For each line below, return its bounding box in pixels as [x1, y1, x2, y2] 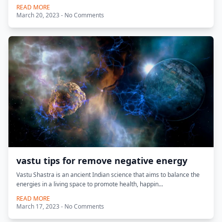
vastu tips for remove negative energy [16, 155, 187, 166]
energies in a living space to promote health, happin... [16, 180, 163, 188]
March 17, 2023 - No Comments [16, 202, 104, 211]
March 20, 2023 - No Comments [16, 11, 104, 19]
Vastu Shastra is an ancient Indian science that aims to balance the [16, 170, 200, 179]
